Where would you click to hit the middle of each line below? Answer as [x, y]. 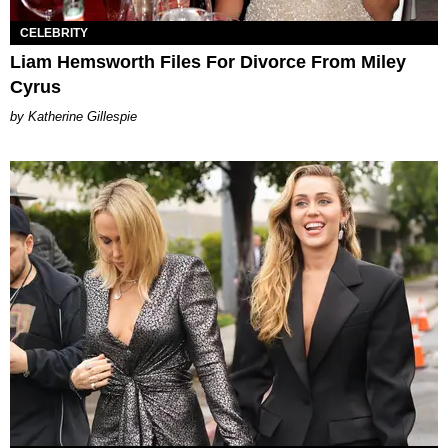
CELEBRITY [54, 32]
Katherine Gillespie [82, 116]
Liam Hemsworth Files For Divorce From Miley [208, 61]
